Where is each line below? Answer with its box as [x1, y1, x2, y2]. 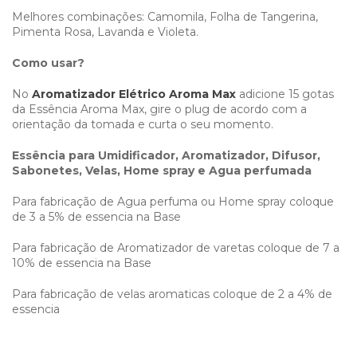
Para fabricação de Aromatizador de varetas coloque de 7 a [12, 240, 339, 255]
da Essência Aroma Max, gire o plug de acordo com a [12, 101, 307, 116]
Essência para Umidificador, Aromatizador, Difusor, [12, 147, 320, 163]
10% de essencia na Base [12, 255, 155, 270]
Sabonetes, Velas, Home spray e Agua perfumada [12, 163, 312, 178]
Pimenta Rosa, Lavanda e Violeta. [12, 24, 198, 39]
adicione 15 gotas [236, 86, 334, 101]
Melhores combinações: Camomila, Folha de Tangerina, [12, 9, 318, 24]
